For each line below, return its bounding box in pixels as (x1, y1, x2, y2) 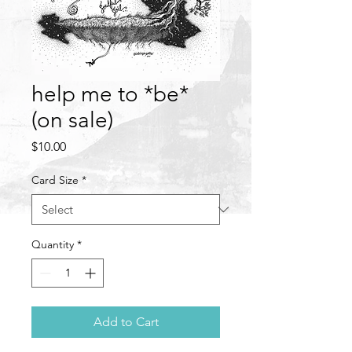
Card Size (31, 173, 79, 188)
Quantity (31, 237, 74, 252)
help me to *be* (31, 81, 189, 108)
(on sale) (31, 107, 113, 134)
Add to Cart (93, 314, 159, 330)
